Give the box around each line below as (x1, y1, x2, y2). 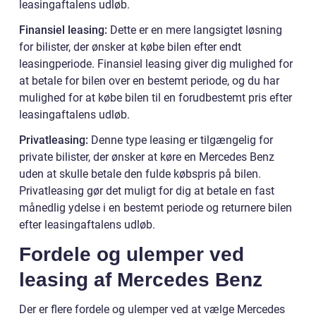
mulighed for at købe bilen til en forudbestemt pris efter (19, 91, 292, 105)
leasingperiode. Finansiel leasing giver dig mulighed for (19, 57, 293, 71)
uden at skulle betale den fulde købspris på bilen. (19, 167, 261, 181)
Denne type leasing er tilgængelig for (88, 133, 273, 147)
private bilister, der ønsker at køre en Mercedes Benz (19, 150, 274, 164)
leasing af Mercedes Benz (19, 269, 262, 291)
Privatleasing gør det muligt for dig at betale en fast (19, 184, 274, 198)
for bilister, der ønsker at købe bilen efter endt (19, 40, 241, 54)
